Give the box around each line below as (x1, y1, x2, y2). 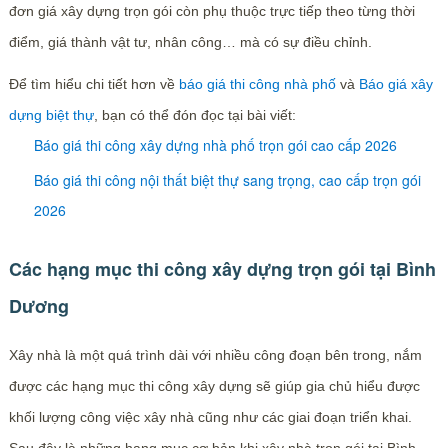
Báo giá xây (358, 76, 433, 93)
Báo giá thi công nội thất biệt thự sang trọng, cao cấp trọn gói (33, 170, 421, 191)
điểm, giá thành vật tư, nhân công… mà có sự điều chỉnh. (8, 34, 372, 51)
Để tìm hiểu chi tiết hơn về (8, 76, 179, 93)
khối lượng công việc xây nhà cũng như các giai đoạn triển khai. (8, 409, 412, 426)
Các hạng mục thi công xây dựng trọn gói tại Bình (8, 256, 436, 283)
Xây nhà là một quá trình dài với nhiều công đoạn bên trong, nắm (8, 347, 422, 364)
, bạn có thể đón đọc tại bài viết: (93, 107, 296, 124)
